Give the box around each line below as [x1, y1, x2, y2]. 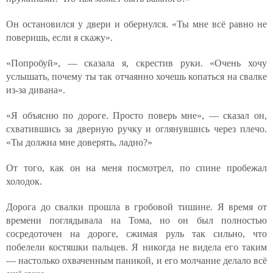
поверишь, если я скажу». [6, 32, 113, 43]
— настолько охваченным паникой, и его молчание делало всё [6, 255, 267, 266]
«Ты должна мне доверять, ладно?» [6, 137, 152, 147]
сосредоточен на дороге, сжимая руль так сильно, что [6, 229, 267, 239]
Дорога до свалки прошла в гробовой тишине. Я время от [6, 202, 267, 212]
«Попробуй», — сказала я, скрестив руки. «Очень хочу [6, 58, 267, 68]
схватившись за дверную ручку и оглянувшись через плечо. [6, 124, 267, 134]
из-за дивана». [6, 85, 65, 95]
